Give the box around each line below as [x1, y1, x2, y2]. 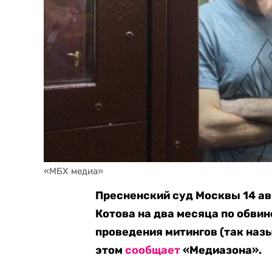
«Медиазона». [180, 243, 262, 257]
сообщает [125, 243, 181, 257]
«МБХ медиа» [44, 166, 103, 177]
